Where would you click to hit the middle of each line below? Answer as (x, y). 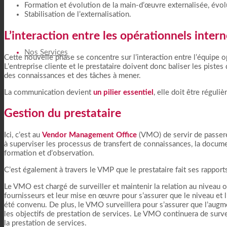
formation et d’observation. (49, 153)
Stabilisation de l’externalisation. (78, 15)
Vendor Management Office (89, 135)
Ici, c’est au (23, 135)
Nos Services (46, 52)
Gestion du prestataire (63, 114)
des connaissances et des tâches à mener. (72, 75)
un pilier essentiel (123, 92)
